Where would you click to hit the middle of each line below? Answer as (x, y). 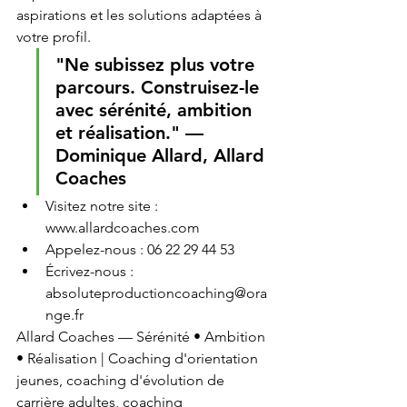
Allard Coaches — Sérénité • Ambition (143, 337)
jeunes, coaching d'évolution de (122, 380)
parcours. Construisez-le (160, 87)
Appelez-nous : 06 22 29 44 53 (140, 249)
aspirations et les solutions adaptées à (141, 15)
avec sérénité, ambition (156, 110)
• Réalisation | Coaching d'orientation (139, 358)
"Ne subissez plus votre (158, 65)
